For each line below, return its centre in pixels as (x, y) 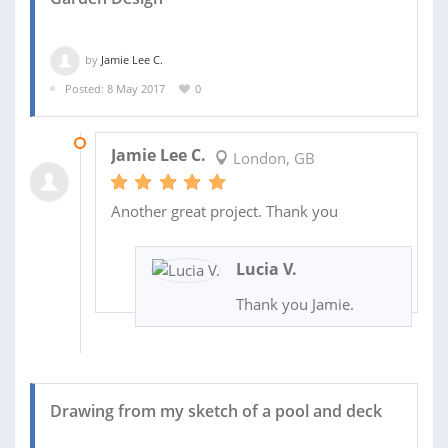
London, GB (271, 158)
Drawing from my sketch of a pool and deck (216, 411)
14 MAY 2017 (127, 143)
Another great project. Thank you (224, 211)
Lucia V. (266, 269)
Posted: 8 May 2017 (115, 88)
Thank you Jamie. (294, 304)
